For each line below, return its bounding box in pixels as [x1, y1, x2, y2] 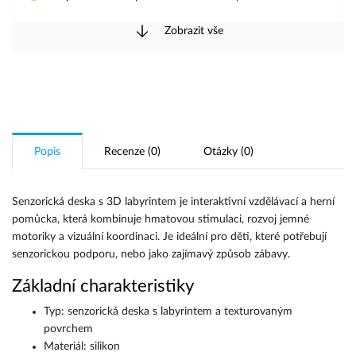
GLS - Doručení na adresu [103, 130, 230, 141]
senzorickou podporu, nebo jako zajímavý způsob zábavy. [12, 249, 290, 260]
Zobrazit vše [161, 25, 223, 37]
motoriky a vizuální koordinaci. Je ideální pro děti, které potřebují [12, 231, 327, 242]
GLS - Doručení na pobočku [103, 165, 240, 176]
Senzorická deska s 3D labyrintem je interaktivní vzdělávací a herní [12, 196, 335, 207]
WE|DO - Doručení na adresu [103, 95, 249, 106]
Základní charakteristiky [12, 277, 194, 295]
